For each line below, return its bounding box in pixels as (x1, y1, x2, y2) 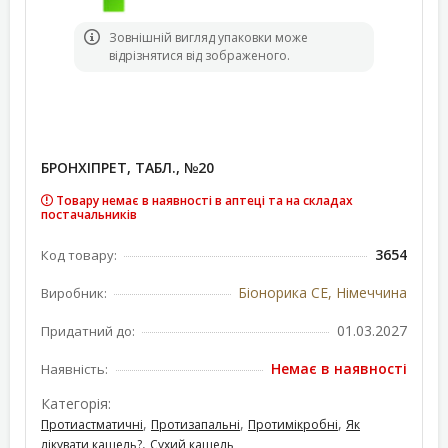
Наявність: (41, 360, 108, 378)
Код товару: (41, 246, 117, 264)
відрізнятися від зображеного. (109, 47, 290, 64)
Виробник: (41, 284, 107, 302)
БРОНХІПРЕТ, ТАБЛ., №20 (41, 158, 214, 177)
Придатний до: (41, 322, 135, 340)
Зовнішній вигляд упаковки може (109, 29, 308, 46)
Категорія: (41, 394, 111, 413)
